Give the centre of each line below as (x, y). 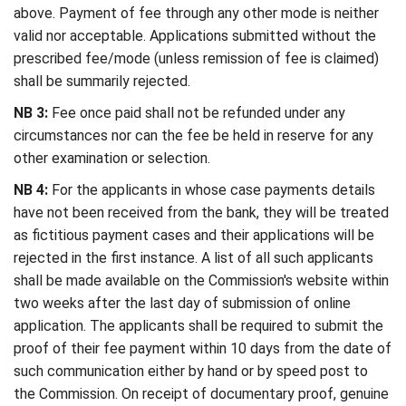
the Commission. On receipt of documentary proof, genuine (201, 394)
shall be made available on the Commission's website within (201, 280)
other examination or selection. (112, 158)
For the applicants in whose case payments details (212, 190)
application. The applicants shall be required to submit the (198, 326)
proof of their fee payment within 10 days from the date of (203, 348)
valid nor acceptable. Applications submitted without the (195, 36)
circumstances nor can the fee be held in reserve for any (193, 135)
